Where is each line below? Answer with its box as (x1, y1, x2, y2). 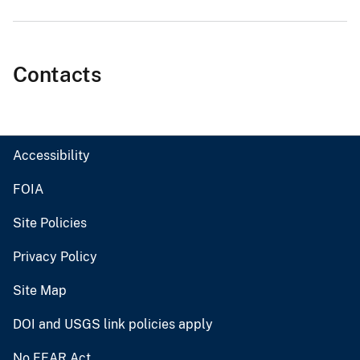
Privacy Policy (13, 249, 97, 265)
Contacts (13, 62, 101, 88)
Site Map (13, 283, 67, 299)
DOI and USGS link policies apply (13, 317, 213, 333)
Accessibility (13, 148, 90, 164)
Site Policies (13, 215, 87, 231)
